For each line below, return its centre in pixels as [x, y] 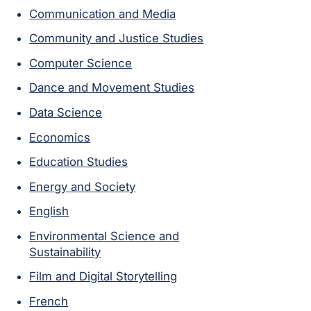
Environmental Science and [104, 236]
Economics [60, 137]
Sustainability [65, 252]
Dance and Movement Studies [112, 88]
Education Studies [79, 162]
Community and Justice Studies [117, 39]
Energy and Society [83, 186]
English [49, 211]
